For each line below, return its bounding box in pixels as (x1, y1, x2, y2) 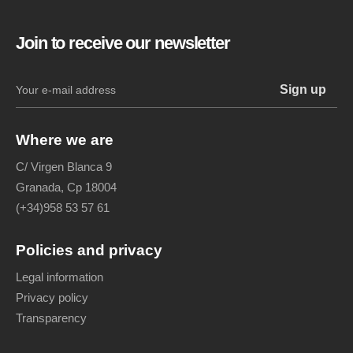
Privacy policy (16, 290, 88, 304)
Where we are (16, 131, 113, 148)
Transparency (16, 310, 87, 325)
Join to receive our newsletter (16, 33, 230, 54)
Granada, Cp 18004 (16, 180, 117, 194)
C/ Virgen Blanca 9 (16, 159, 112, 173)
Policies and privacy (16, 241, 162, 258)
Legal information (16, 269, 103, 284)
